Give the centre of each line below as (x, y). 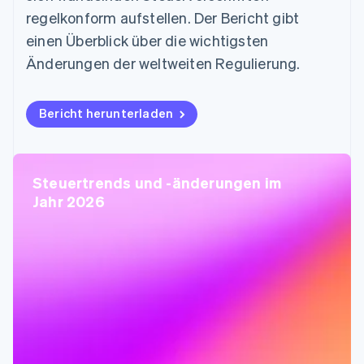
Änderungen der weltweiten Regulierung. (163, 63)
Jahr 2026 (69, 201)
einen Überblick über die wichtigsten (147, 40)
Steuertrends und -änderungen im (157, 182)
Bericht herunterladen (106, 113)
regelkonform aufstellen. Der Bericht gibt (163, 17)
